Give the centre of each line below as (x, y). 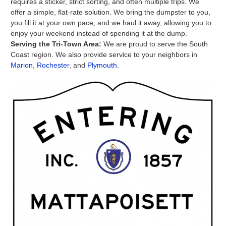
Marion (22, 65)
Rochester (53, 65)
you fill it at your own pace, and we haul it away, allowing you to (111, 23)
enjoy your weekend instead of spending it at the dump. (99, 34)
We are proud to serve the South (156, 44)
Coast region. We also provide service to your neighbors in (104, 55)
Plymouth (102, 65)
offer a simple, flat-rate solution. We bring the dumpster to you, (110, 12)
